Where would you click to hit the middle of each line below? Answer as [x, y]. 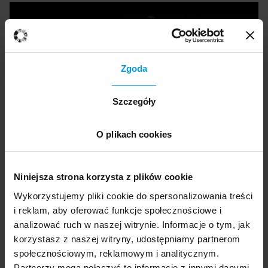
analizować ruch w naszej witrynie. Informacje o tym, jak [132, 224]
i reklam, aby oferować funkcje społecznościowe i [118, 210]
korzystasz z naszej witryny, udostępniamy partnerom [127, 239]
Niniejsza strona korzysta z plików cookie [103, 177]
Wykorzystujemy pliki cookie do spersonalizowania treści [133, 196]
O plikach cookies [134, 134]
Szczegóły [134, 101]
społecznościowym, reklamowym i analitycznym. [116, 253]
